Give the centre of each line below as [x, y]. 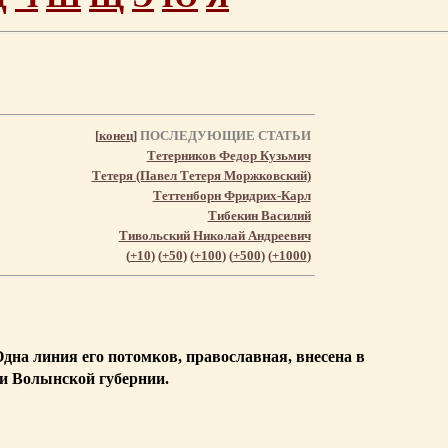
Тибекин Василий [259, 215]
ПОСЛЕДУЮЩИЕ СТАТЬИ [223, 135]
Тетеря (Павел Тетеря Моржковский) [201, 175]
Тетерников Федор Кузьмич [228, 155]
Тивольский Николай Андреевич [214, 235]
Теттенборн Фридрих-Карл [231, 195]
